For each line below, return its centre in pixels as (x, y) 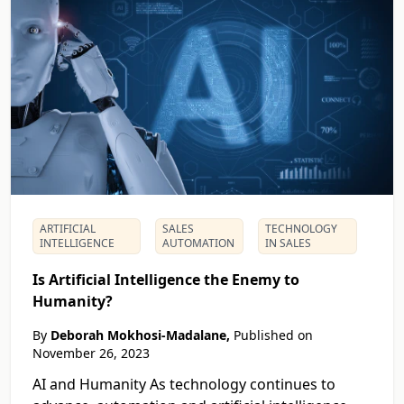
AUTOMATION (199, 243)
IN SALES (289, 243)
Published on (271, 335)
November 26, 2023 (91, 353)
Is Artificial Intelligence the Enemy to (166, 280)
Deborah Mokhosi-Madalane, (140, 335)
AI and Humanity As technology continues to (184, 385)
